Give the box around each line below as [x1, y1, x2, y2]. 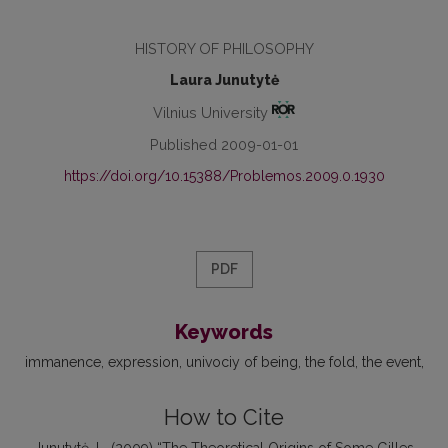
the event [361, 353, 421, 370]
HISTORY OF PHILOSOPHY [134, 40, 314, 57]
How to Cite [164, 404, 284, 430]
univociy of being [185, 353, 298, 370]
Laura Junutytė [169, 72, 279, 88]
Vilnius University [152, 103, 272, 121]
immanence [24, 353, 101, 370]
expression [107, 353, 179, 370]
